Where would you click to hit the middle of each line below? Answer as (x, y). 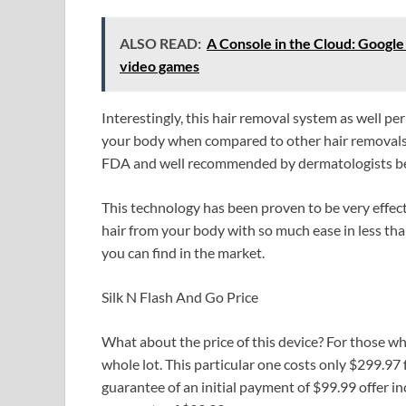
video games (159, 65)
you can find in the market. (183, 252)
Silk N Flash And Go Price (180, 296)
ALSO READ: (160, 43)
